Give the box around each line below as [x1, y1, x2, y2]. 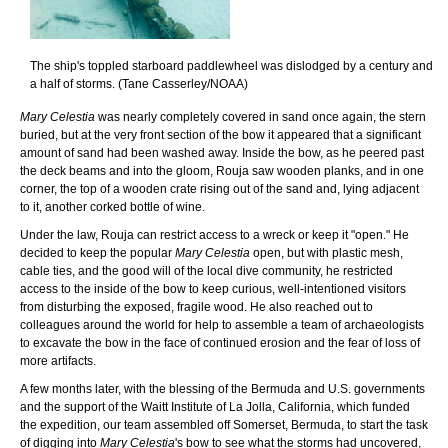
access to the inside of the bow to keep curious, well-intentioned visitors [20, 281, 406, 296]
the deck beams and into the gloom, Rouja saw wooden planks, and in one [20, 163, 424, 178]
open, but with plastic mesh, [250, 245, 403, 260]
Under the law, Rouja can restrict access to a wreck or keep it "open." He [20, 227, 409, 242]
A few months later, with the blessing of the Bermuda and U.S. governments [20, 381, 425, 396]
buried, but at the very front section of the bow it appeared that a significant [20, 127, 421, 142]
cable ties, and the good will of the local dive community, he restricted [20, 263, 393, 278]
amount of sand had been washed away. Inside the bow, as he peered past [20, 145, 424, 160]
